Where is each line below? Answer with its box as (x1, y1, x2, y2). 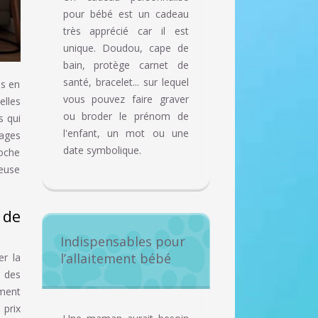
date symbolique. (62, 143, 141, 158)
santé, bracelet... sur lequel (62, 75, 189, 89)
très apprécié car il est (62, 24, 189, 38)
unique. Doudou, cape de (62, 41, 189, 55)
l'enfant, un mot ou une (62, 126, 189, 141)
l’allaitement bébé (60, 250, 171, 268)
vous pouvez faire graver (62, 92, 189, 106)
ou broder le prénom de (62, 109, 189, 124)
